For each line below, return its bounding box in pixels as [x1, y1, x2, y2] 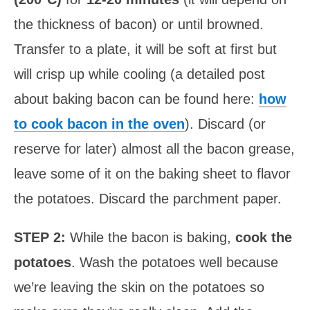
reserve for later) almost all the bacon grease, [14, 141, 295, 157]
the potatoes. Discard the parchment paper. [14, 191, 282, 207]
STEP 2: [14, 230, 70, 246]
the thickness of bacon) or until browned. [14, 17, 264, 33]
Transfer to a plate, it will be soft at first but [14, 42, 277, 57]
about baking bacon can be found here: [14, 91, 259, 107]
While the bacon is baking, [70, 230, 235, 246]
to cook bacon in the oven [14, 116, 185, 132]
